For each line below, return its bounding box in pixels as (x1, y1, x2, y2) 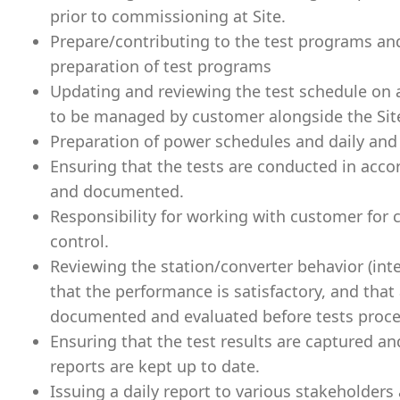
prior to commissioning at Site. (50, 5, 286, 27)
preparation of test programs (50, 55, 271, 77)
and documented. (50, 180, 184, 202)
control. (50, 230, 109, 252)
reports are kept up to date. (50, 355, 260, 377)
